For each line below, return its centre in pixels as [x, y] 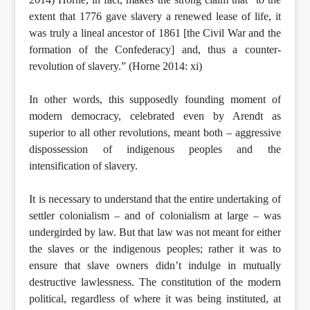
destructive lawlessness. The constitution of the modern [155, 282]
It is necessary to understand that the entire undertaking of [155, 199]
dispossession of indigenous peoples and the [155, 149]
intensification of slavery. [84, 165]
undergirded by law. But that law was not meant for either [155, 232]
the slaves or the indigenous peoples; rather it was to [155, 248]
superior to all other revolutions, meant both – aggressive [155, 132]
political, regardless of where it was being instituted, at [155, 298]
